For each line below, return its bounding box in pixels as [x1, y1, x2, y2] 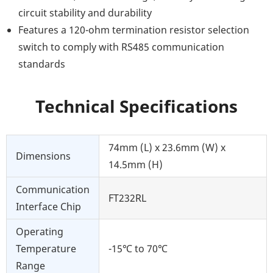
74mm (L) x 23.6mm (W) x [108, 140, 225, 154]
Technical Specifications [35, 94, 238, 118]
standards [18, 57, 65, 71]
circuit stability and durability [18, 5, 152, 19]
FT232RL [108, 191, 146, 205]
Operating [16, 224, 63, 238]
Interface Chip [16, 199, 81, 213]
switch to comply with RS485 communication [18, 40, 224, 54]
